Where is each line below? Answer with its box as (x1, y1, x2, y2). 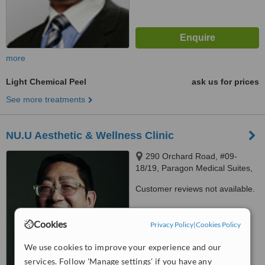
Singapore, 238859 (135, 175, 207, 185)
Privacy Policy (150, 219, 193, 229)
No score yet (169, 225, 221, 234)
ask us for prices (192, 77, 259, 86)
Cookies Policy (196, 219, 241, 229)
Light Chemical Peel (6, 77, 86, 86)
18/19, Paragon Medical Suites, (135, 163, 253, 173)
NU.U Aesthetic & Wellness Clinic (6, 130, 174, 141)
